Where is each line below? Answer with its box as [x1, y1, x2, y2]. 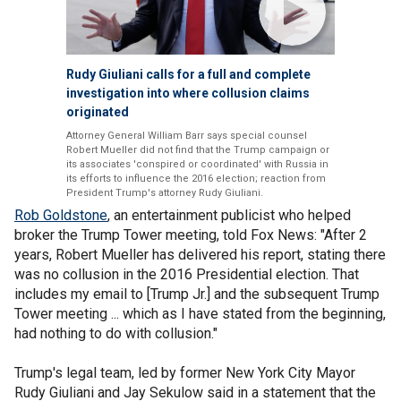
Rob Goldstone [14, 206, 107, 224]
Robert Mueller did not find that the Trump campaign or [66, 143, 329, 156]
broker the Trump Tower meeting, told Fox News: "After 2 [14, 226, 367, 243]
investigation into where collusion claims [66, 85, 310, 100]
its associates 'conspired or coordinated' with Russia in [66, 158, 328, 170]
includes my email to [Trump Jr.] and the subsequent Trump [14, 285, 380, 303]
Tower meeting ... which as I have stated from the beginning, [14, 304, 386, 322]
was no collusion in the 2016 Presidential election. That [14, 265, 359, 283]
